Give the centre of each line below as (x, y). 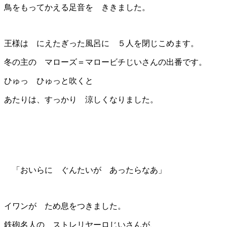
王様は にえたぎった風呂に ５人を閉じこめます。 (101, 43)
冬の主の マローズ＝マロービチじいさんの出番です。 (105, 62)
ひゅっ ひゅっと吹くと (49, 81)
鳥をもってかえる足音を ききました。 (77, 7)
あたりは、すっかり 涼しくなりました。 (85, 99)
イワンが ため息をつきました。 (65, 206)
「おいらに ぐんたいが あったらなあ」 (85, 170)
